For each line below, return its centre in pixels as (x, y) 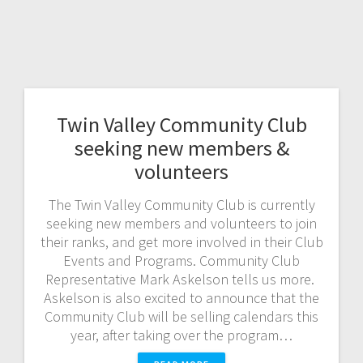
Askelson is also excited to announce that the (181, 297)
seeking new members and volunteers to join (181, 223)
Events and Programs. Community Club (181, 260)
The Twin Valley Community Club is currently (181, 204)
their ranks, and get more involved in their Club (181, 241)
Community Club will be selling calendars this (181, 316)
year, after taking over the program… (181, 335)
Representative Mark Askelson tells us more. (181, 279)
